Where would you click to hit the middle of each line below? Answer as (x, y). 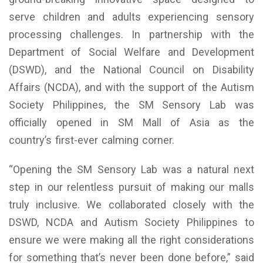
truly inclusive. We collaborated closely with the (131, 204)
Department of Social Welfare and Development (131, 52)
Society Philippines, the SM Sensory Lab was (131, 104)
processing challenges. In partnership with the (131, 34)
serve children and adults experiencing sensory (131, 16)
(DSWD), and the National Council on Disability (131, 69)
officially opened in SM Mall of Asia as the (131, 122)
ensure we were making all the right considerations (131, 240)
